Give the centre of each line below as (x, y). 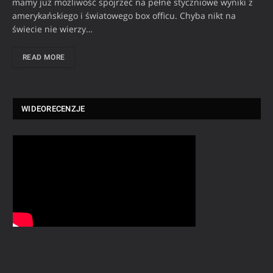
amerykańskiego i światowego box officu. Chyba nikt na (124, 15)
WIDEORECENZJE (53, 108)
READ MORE (44, 57)
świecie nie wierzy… (52, 29)
